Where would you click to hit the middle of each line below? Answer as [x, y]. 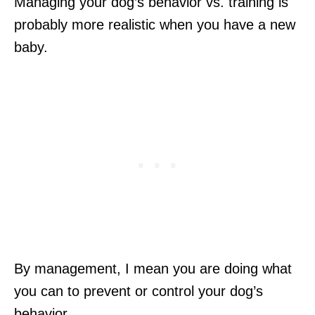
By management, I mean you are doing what [153, 268]
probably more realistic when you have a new [155, 24]
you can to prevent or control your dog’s [139, 291]
